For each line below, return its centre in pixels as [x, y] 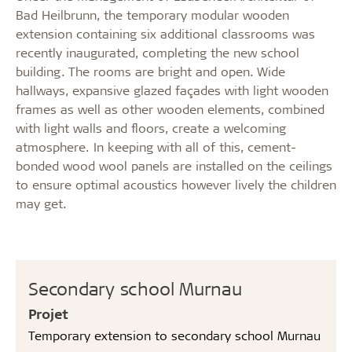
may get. [41, 203]
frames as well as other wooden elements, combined [170, 109]
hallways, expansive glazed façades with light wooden [172, 90]
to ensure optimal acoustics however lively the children [176, 184]
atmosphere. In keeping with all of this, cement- [156, 147]
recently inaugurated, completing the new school [158, 52]
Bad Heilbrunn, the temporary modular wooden [152, 15]
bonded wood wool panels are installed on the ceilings [174, 165]
